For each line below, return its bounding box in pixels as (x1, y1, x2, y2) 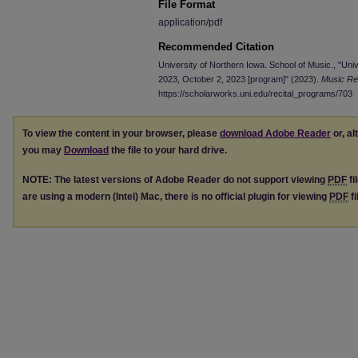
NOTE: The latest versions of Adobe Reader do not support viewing (22, 173, 328, 185)
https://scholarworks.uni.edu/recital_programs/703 (158, 89, 352, 98)
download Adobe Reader (220, 128, 331, 139)
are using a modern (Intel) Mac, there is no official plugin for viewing (22, 190, 329, 202)
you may (22, 145, 64, 156)
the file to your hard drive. (109, 145, 227, 156)
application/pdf (158, 17, 222, 28)
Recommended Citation (158, 41, 274, 53)
